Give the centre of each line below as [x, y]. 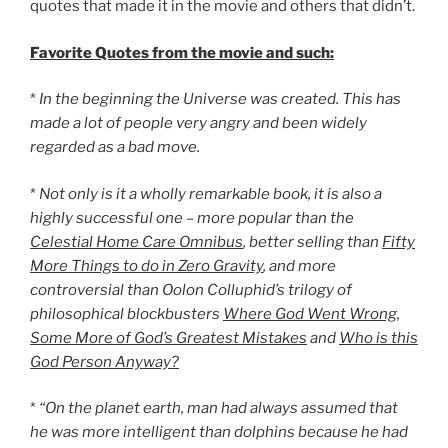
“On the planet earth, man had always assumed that [218, 408]
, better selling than [312, 241]
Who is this [378, 337]
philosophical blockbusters [126, 313]
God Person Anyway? [104, 361]
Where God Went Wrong [310, 313]
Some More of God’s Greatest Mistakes [168, 337]
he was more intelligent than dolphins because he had [219, 432]
